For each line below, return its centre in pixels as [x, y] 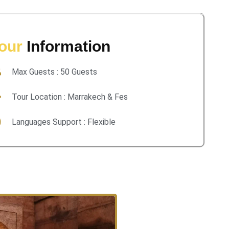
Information [68, 46]
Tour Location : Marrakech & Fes [70, 97]
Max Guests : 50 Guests [54, 72]
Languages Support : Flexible [63, 122]
